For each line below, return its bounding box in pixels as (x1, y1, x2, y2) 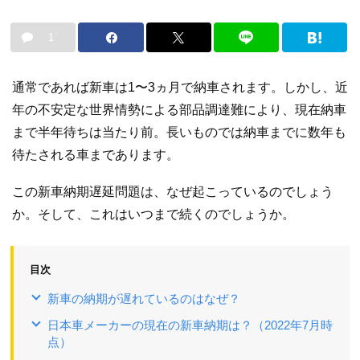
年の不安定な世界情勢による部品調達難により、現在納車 (12, 103, 346, 117)
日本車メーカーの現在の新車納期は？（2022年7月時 (47, 317, 333, 332)
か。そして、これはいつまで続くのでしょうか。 (12, 207, 295, 221)
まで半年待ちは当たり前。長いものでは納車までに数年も (12, 125, 346, 140)
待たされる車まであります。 (12, 148, 179, 162)
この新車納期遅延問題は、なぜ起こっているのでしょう (12, 184, 333, 198)
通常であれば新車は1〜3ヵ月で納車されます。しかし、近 (12, 80, 348, 95)
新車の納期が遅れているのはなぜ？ (47, 291, 240, 305)
